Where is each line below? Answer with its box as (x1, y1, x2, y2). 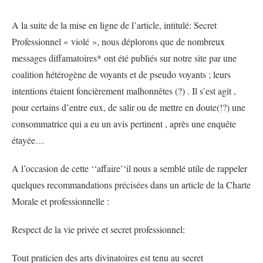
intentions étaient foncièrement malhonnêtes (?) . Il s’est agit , (12, 85, 236, 97)
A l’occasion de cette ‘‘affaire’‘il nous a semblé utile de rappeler (12, 162, 247, 174)
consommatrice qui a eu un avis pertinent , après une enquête (12, 117, 236, 130)
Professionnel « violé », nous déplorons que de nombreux (12, 35, 225, 48)
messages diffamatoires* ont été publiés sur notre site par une (12, 52, 237, 64)
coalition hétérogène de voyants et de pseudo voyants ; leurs (12, 68, 231, 80)
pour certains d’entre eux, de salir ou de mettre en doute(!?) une (12, 101, 245, 113)
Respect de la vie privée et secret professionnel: (12, 223, 185, 235)
